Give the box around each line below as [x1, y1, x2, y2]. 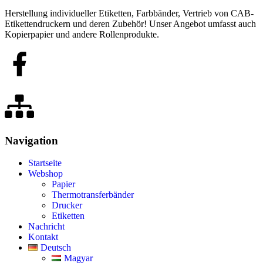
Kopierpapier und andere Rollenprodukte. [5, 29, 159, 39]
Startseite [28, 158, 62, 168]
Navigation [5, 134, 58, 147]
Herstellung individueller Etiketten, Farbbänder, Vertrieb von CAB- [5, 8, 254, 18]
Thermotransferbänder [52, 190, 134, 200]
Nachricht [28, 221, 65, 232]
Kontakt [28, 232, 58, 242]
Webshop [28, 168, 63, 179]
